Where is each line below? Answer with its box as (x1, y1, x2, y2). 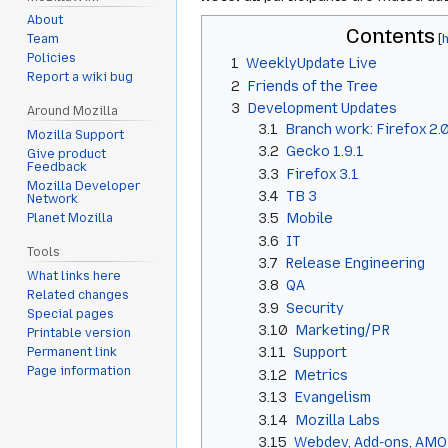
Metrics (294, 366, 349, 383)
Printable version (27, 325, 132, 340)
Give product (27, 147, 107, 162)
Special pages (27, 306, 115, 321)
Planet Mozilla (27, 211, 114, 226)
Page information (27, 363, 132, 378)
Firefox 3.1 (286, 165, 360, 182)
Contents (346, 24, 435, 49)
